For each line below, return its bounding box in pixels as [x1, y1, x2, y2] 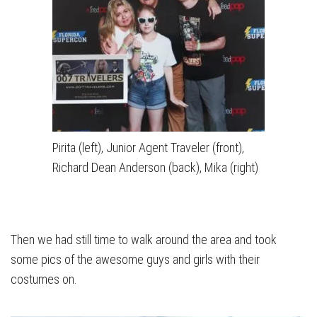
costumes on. [11, 272, 77, 287]
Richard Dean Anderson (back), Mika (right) [52, 160, 258, 175]
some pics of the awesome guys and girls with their [11, 252, 260, 267]
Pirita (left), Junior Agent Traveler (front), [52, 140, 244, 155]
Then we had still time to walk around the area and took [11, 232, 277, 247]
